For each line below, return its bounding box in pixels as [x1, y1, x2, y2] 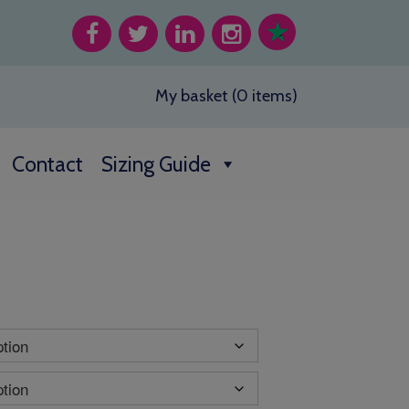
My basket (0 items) [155, 86, 298, 106]
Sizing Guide [101, 152, 211, 177]
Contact [12, 152, 83, 177]
